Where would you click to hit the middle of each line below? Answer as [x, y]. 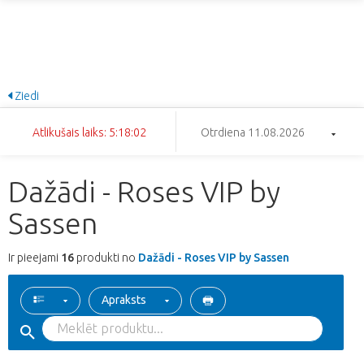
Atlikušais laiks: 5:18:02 [89, 132]
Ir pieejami [35, 258]
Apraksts [124, 300]
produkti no [106, 258]
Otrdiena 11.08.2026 [252, 132]
